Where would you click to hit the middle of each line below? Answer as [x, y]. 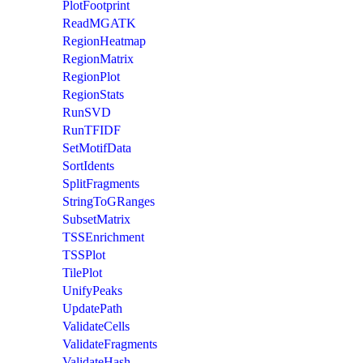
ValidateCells [96, 326]
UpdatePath [92, 308]
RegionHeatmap [104, 41]
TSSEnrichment [103, 237]
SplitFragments [101, 183]
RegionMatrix [98, 58]
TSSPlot [84, 254]
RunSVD [87, 112]
